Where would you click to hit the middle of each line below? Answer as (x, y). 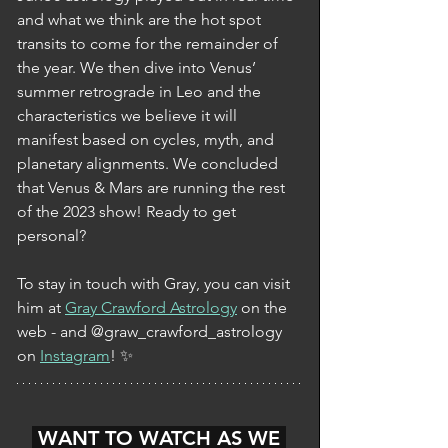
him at (41, 307)
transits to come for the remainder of (149, 43)
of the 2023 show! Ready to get (128, 211)
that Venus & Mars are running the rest (153, 187)
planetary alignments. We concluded (149, 163)
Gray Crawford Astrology (151, 307)
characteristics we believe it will (129, 115)
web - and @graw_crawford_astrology (151, 331)
